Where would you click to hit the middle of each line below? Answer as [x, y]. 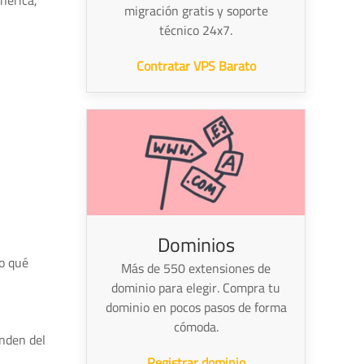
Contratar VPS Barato [196, 66]
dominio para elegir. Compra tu [196, 287]
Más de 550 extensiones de [196, 268]
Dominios [196, 245]
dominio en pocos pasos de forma [196, 307]
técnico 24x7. [196, 30]
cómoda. [196, 326]
